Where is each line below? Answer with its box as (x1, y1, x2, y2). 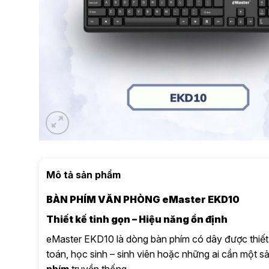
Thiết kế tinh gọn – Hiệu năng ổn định (46, 213, 228, 225)
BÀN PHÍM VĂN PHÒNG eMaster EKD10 (46, 193, 240, 205)
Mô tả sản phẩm (46, 168, 121, 181)
